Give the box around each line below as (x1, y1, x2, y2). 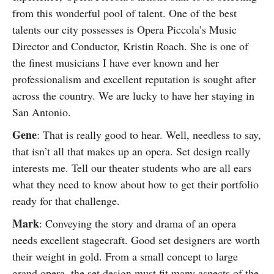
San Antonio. (12, 105, 71, 119)
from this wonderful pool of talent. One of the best (12, 6, 237, 20)
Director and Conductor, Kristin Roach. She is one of (12, 39, 248, 53)
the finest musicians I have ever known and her (12, 55, 219, 70)
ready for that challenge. (12, 193, 120, 208)
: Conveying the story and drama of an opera (39, 216, 236, 231)
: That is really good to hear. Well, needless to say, (37, 127, 261, 142)
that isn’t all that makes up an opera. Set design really (12, 144, 250, 158)
